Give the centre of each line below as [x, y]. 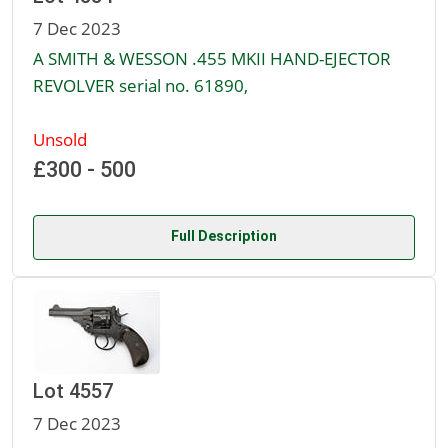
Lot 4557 [73, 391]
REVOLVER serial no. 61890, [140, 85]
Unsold [60, 139]
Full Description [224, 236]
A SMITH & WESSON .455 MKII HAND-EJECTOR [212, 58]
